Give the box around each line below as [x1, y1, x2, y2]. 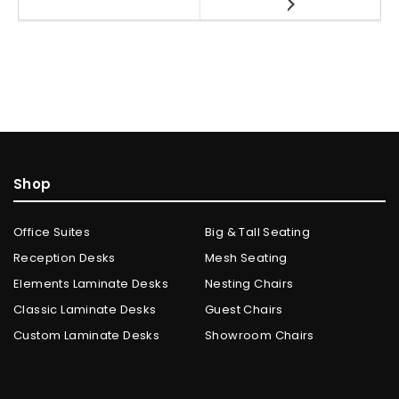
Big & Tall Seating [205, 224, 311, 241]
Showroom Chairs [205, 327, 314, 345]
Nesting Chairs [205, 275, 294, 293]
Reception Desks [13, 249, 116, 267]
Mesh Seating [205, 249, 288, 267]
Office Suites [13, 224, 91, 241]
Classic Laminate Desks [13, 301, 157, 319]
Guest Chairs [205, 301, 283, 319]
